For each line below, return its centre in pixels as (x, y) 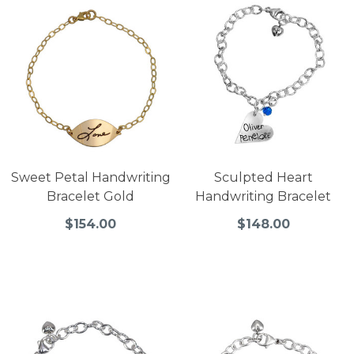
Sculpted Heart (263, 177)
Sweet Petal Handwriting (90, 177)
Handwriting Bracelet (264, 196)
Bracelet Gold (91, 196)
